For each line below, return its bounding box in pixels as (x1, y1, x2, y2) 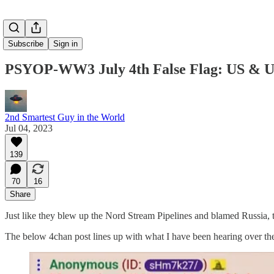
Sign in (53, 39, 78, 48)
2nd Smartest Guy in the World (5, 111, 125, 122)
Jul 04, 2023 (5, 122, 53, 133)
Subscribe (8, 39, 43, 48)
